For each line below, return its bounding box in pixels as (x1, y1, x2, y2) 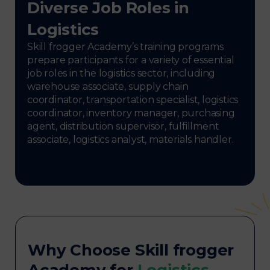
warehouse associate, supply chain (27, 81, 189, 93)
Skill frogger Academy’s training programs (27, 41, 224, 53)
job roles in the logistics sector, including (27, 67, 216, 80)
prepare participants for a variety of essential (27, 54, 234, 66)
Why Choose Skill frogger (28, 240, 234, 260)
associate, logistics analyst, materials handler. (27, 134, 234, 146)
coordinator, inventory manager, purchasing (27, 107, 235, 119)
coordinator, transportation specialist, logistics (27, 94, 239, 106)
